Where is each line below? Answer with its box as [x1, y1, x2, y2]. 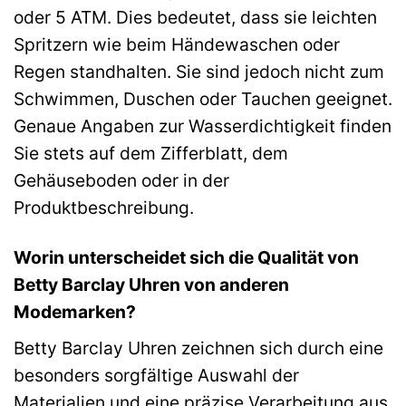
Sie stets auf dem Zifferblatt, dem [14, 142, 288, 165]
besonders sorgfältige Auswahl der [14, 363, 299, 386]
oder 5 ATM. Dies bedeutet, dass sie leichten [14, 6, 377, 29]
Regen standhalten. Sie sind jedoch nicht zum [14, 61, 384, 83]
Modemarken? [14, 301, 136, 324]
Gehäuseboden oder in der [14, 169, 229, 192]
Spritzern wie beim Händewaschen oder [14, 34, 340, 56]
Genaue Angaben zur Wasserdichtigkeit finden [14, 115, 391, 138]
